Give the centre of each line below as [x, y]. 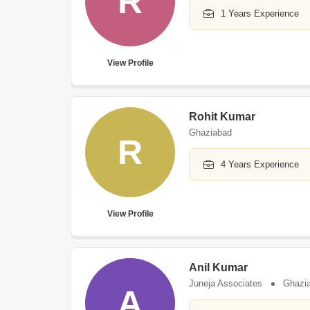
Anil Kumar [218, 267]
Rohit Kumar [222, 117]
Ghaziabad [210, 133]
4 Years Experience [260, 164]
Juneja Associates [226, 283]
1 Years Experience [260, 13]
